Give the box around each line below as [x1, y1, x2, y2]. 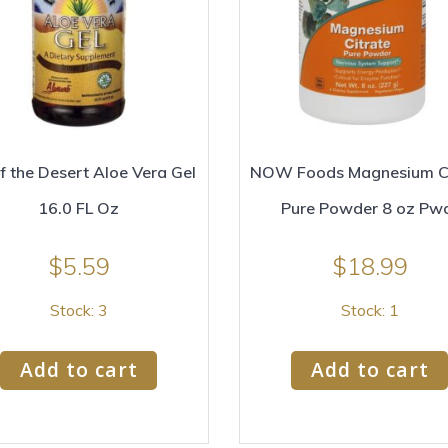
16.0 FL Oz [38, 197, 119, 218]
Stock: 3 [49, 300, 108, 321]
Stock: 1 [340, 300, 399, 321]
